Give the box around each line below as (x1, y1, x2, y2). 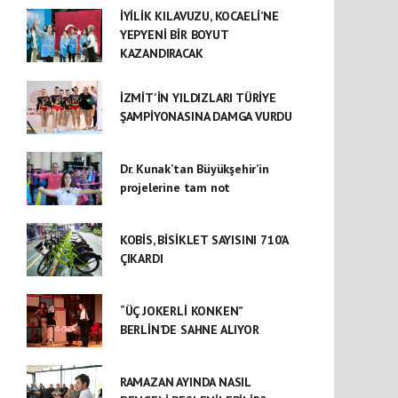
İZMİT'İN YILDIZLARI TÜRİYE (119, 90, 276, 106)
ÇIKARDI (119, 251, 163, 267)
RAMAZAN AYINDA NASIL (119, 374, 251, 390)
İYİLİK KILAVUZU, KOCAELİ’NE (119, 8, 279, 24)
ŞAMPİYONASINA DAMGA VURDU (119, 108, 293, 124)
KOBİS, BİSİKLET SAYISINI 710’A (119, 232, 289, 248)
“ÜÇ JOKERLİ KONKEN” (119, 303, 243, 319)
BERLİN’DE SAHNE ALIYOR (119, 322, 259, 338)
